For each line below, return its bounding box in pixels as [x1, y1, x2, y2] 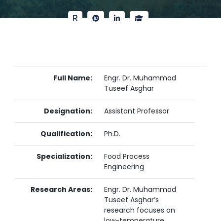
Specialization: [37, 151, 92, 161]
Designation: [44, 106, 92, 116]
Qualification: [40, 129, 92, 139]
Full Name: [53, 73, 92, 83]
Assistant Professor [104, 106, 169, 116]
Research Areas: [31, 184, 92, 194]
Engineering [104, 162, 144, 172]
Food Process [104, 151, 149, 161]
